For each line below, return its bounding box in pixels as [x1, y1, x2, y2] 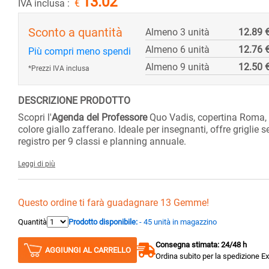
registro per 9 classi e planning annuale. [18, 136, 186, 148]
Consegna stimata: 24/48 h [156, 240, 247, 249]
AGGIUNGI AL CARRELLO [45, 246, 131, 255]
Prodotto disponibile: [68, 217, 139, 227]
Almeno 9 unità [145, 61, 210, 73]
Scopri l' [18, 112, 52, 124]
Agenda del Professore [52, 112, 147, 124]
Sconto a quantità [28, 25, 122, 40]
